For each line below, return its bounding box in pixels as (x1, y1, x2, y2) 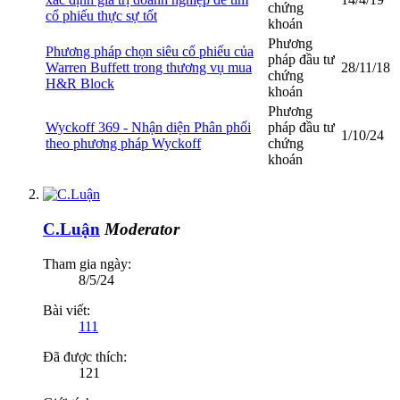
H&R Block (46, 76, 114, 92)
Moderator (104, 220, 179, 239)
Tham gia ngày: (43, 255, 131, 271)
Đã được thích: (43, 348, 127, 364)
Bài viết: (43, 302, 90, 318)
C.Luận (43, 220, 100, 239)
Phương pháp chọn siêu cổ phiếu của (46, 44, 254, 60)
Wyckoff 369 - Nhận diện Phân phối (46, 120, 251, 136)
